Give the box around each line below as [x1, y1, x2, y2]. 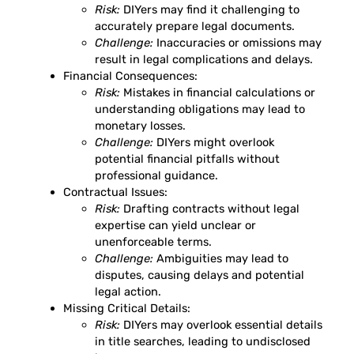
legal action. [95, 284, 161, 299]
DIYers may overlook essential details [120, 318, 322, 333]
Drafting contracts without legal [120, 201, 299, 217]
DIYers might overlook [153, 135, 274, 150]
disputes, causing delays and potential [95, 268, 304, 283]
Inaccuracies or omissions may [153, 36, 322, 51]
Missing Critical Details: [63, 301, 190, 316]
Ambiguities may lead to [153, 251, 288, 266]
